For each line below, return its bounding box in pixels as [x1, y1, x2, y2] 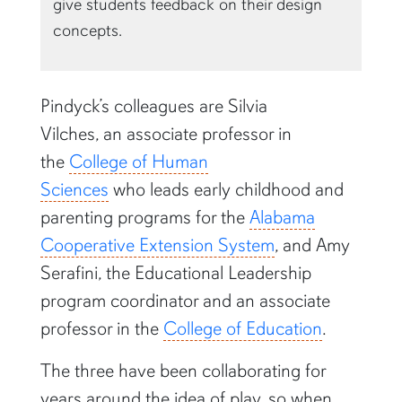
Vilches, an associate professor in [39, 121, 292, 145]
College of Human [68, 149, 208, 173]
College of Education [162, 316, 322, 340]
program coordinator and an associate [39, 288, 330, 312]
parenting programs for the [39, 205, 249, 229]
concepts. [53, 19, 123, 41]
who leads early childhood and [108, 177, 344, 201]
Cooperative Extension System [39, 232, 275, 257]
